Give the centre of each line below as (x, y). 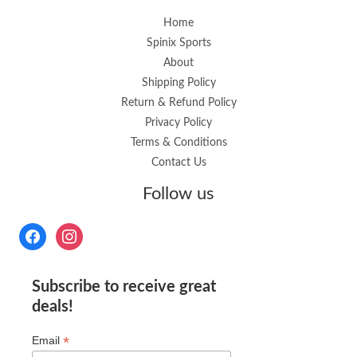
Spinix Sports (178, 43)
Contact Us (178, 163)
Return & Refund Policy (178, 103)
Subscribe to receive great (124, 286)
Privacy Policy (178, 123)
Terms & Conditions (178, 143)
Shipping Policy (178, 83)
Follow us (178, 194)
